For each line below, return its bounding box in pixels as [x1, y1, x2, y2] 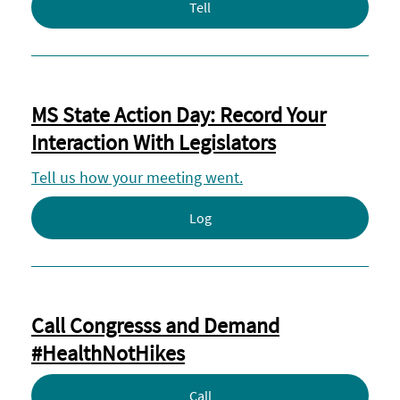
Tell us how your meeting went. [31, 167, 243, 187]
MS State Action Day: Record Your [31, 101, 326, 129]
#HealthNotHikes [31, 339, 185, 367]
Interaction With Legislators [31, 129, 276, 156]
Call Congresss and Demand [31, 312, 279, 339]
